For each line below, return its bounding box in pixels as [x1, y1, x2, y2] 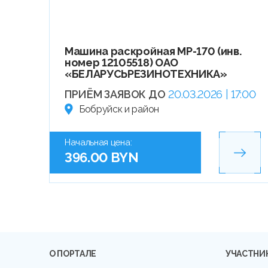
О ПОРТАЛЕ [49, 248, 97, 258]
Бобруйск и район [79, 103, 159, 115]
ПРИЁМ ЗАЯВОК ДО [65, 88, 166, 101]
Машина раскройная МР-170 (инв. [65, 45, 242, 58]
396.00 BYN [65, 150, 139, 166]
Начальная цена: [65, 137, 132, 148]
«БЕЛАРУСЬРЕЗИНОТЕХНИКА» [65, 68, 227, 81]
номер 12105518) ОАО [65, 56, 178, 69]
